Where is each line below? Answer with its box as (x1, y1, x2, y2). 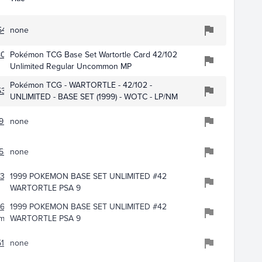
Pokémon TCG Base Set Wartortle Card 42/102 (9, 49, 177, 61)
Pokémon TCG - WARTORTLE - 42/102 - (9, 79, 152, 92)
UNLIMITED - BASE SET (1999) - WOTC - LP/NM (9, 91, 178, 104)
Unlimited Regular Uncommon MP (9, 60, 132, 73)
